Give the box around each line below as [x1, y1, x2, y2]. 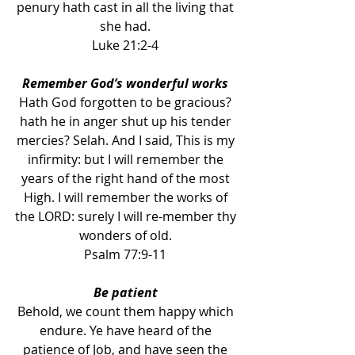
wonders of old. [78, 227, 175, 244]
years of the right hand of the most [21, 170, 233, 187]
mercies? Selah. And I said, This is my [16, 132, 238, 149]
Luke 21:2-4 [92, 36, 162, 54]
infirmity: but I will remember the [27, 151, 227, 168]
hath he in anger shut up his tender [19, 113, 235, 130]
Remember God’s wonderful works [22, 74, 231, 92]
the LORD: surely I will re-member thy [14, 208, 239, 225]
